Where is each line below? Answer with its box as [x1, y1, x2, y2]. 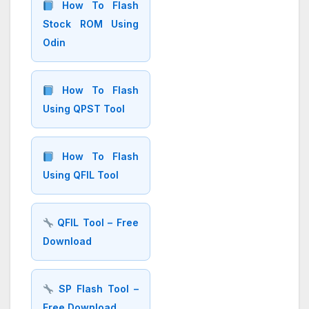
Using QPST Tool [43, 103, 125, 115]
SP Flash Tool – [53, 283, 139, 295]
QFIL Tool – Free [53, 217, 139, 229]
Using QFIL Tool [43, 169, 119, 181]
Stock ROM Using [43, 18, 139, 30]
